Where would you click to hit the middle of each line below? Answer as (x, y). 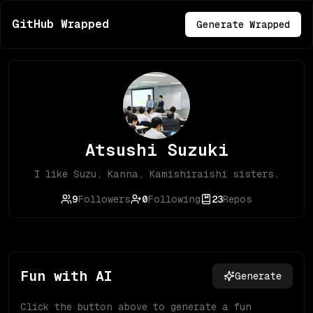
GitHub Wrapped (60, 24)
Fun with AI (66, 276)
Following (174, 199)
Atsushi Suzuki (156, 150)
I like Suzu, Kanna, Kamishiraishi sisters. (156, 174)
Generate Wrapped (243, 24)
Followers (104, 199)
